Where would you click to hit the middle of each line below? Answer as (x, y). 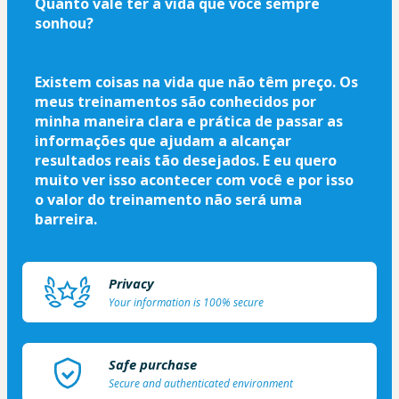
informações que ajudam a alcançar (163, 140)
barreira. (66, 219)
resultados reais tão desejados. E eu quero (186, 160)
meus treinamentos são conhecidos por (175, 101)
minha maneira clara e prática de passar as (189, 121)
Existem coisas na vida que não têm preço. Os (196, 81)
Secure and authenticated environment (201, 383)
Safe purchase (153, 364)
